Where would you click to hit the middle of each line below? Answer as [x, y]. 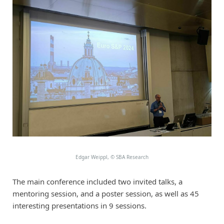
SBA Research [131, 157]
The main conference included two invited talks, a [97, 181]
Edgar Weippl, [93, 157]
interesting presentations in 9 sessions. [79, 205]
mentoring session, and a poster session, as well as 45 [105, 193]
